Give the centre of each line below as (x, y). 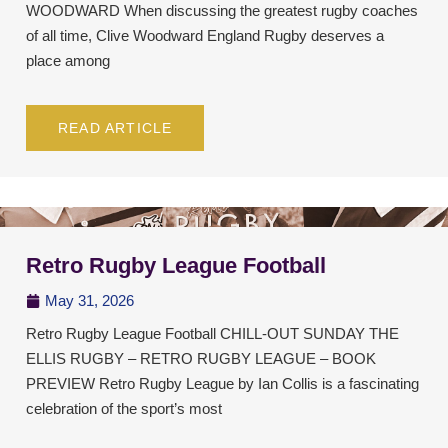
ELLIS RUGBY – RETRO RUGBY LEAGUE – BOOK (201, 359)
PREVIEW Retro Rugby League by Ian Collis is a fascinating (222, 384)
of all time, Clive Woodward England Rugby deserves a (205, 36)
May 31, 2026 (89, 301)
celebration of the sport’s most (124, 409)
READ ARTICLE (115, 128)
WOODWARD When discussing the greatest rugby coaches (222, 11)
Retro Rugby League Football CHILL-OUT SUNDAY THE (212, 334)
